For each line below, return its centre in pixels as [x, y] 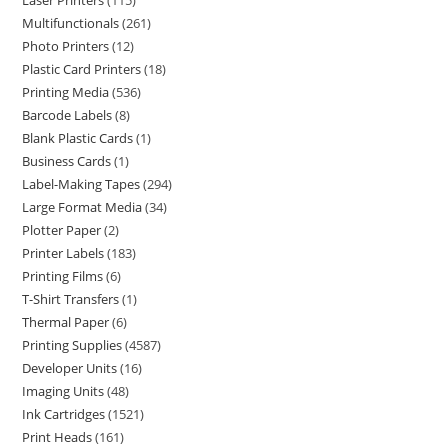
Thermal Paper [66, 322]
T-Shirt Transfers [71, 299]
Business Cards [67, 161]
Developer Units [70, 368]
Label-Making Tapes [81, 184]
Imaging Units [63, 391]
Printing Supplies [72, 345]
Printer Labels [63, 253]
